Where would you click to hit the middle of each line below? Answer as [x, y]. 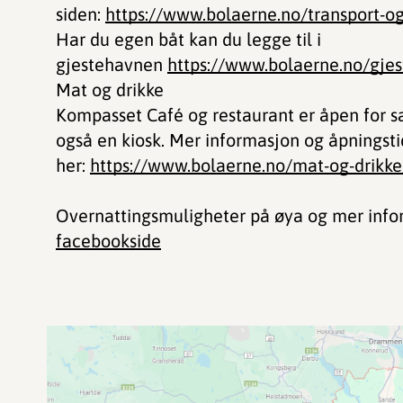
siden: [81, 14]
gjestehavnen [112, 64]
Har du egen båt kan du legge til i [188, 39]
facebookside [108, 241]
